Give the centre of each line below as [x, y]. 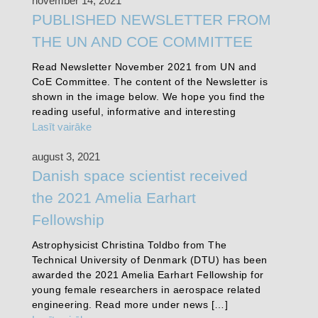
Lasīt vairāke [61, 126]
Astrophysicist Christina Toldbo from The [129, 245]
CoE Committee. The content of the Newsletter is [150, 81]
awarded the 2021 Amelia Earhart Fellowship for [148, 274]
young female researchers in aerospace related [146, 289]
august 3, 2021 [66, 156]
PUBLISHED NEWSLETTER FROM [151, 19]
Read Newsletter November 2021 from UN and [144, 66]
